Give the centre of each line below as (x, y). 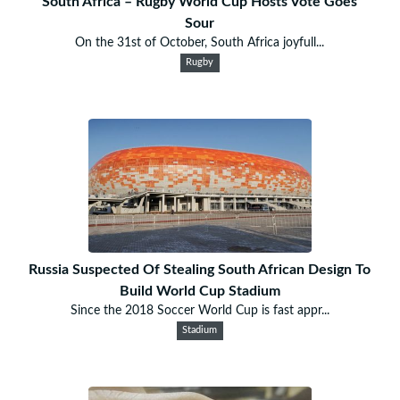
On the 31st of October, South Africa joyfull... (200, 42)
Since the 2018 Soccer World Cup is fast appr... (200, 310)
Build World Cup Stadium (200, 291)
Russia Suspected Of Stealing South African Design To (200, 269)
